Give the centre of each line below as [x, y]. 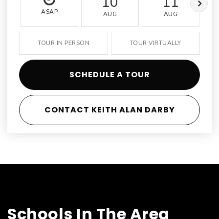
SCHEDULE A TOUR [109, 75]
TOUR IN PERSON [64, 43]
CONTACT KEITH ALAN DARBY [109, 110]
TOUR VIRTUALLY [155, 43]
